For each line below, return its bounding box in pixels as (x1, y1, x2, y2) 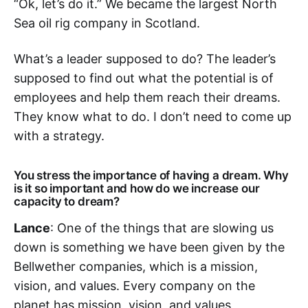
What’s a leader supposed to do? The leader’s (14, 52, 276, 66)
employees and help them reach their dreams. (14, 90, 280, 104)
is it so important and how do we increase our (14, 181, 260, 195)
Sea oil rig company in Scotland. (14, 16, 200, 30)
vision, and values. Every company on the (14, 278, 255, 293)
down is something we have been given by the (14, 240, 285, 254)
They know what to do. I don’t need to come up (14, 109, 291, 124)
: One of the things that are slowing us (50, 221, 274, 235)
